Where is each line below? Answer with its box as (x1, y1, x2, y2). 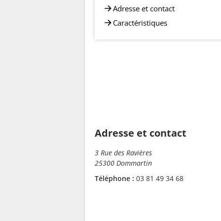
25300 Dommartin (95, 158, 152, 168)
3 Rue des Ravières (95, 148, 152, 157)
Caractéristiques (113, 17, 167, 28)
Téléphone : (95, 174, 134, 183)
